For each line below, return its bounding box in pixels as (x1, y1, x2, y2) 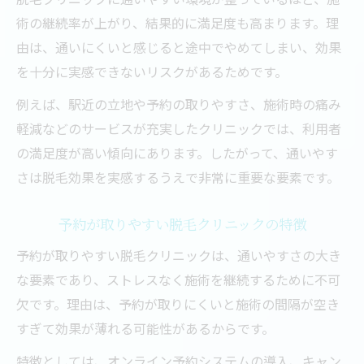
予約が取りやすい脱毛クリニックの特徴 (58, 214, 306, 233)
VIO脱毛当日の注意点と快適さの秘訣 (79, 119, 295, 138)
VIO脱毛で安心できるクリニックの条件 (79, 8, 308, 28)
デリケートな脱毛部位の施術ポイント (79, 36, 300, 55)
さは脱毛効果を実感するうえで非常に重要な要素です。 (16, 167, 340, 187)
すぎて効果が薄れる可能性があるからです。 (16, 318, 275, 338)
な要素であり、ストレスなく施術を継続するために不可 (16, 270, 340, 289)
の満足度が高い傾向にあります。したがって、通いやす (16, 143, 338, 162)
